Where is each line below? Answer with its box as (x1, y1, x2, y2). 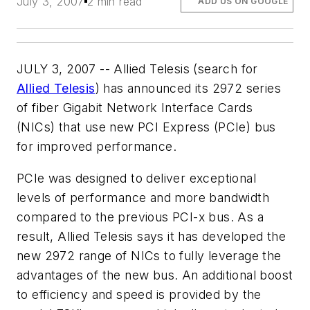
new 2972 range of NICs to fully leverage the (17, 248, 282, 263)
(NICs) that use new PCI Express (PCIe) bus (17, 120, 276, 135)
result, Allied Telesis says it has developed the (17, 228, 286, 244)
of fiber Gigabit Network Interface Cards (17, 100, 253, 116)
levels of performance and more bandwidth (17, 190, 269, 205)
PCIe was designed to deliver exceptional (17, 170, 256, 185)
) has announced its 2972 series (95, 81, 282, 96)
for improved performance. (17, 139, 176, 154)
